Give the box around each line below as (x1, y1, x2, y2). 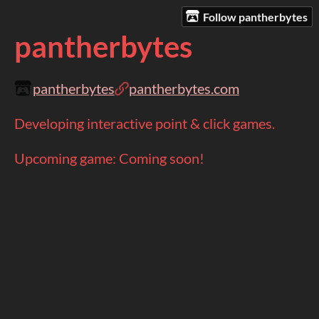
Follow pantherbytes (203, 9, 308, 23)
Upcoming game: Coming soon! (14, 150, 204, 167)
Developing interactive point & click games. (14, 115, 275, 132)
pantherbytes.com (128, 80, 239, 97)
